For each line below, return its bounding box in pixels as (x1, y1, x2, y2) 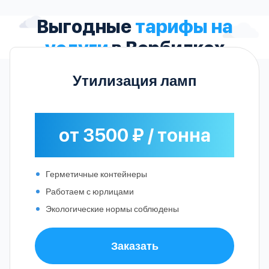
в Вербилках (107, 37, 225, 59)
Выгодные (36, 15, 135, 37)
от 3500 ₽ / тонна (58, 124, 211, 146)
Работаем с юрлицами (46, 186, 134, 196)
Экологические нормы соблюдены (46, 203, 179, 214)
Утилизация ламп (72, 71, 197, 89)
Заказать (110, 238, 159, 252)
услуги (44, 37, 108, 59)
